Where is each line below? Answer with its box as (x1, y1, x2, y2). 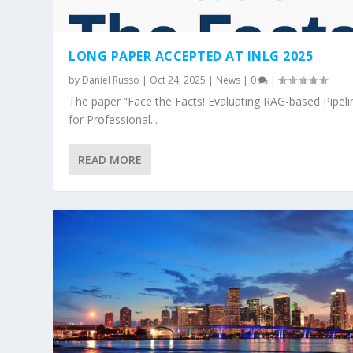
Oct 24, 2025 (150, 73, 206, 87)
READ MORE (78, 152, 143, 168)
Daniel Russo (82, 73, 140, 87)
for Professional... (69, 112, 158, 128)
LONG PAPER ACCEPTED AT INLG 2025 (69, 47, 314, 65)
